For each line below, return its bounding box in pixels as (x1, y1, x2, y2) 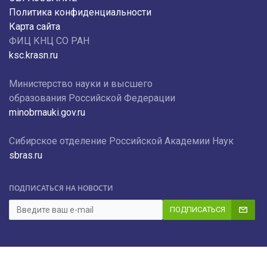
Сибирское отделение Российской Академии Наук (9, 135, 234, 147)
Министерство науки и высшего (9, 78, 155, 90)
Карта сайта (9, 21, 60, 33)
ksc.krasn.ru (9, 49, 58, 61)
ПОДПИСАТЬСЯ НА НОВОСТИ (9, 183, 113, 194)
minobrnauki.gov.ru (9, 107, 85, 119)
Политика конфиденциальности (9, 7, 151, 18)
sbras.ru (9, 150, 42, 162)
